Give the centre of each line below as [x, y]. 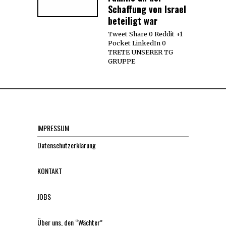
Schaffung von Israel [147, 9]
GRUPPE [122, 61]
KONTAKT [50, 171]
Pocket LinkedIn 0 [137, 43]
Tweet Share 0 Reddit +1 [145, 34]
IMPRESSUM [53, 128]
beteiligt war [133, 20]
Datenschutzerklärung [67, 145]
